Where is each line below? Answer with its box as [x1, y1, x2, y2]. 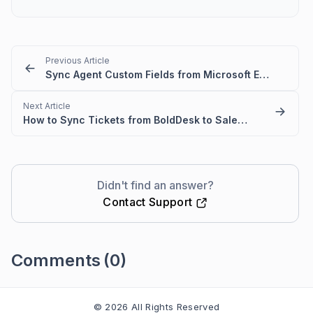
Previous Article [45, 55, 110, 66]
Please [11, 286, 45, 298]
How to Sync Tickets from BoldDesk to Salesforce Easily [238, 114, 247, 126]
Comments [11, 250, 101, 271]
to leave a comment [75, 286, 168, 298]
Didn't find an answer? [96, 178, 214, 193]
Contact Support [103, 195, 196, 210]
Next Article [23, 101, 71, 112]
